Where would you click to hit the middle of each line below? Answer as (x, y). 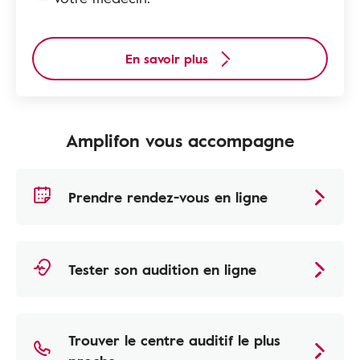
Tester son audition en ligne (162, 270)
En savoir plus (166, 59)
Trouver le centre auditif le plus (174, 340)
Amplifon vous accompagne (180, 141)
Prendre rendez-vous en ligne (168, 197)
